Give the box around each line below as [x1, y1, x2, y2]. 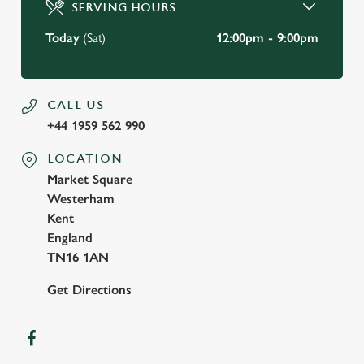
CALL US [47, 98, 105, 112]
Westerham [47, 191, 115, 206]
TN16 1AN [47, 249, 109, 265]
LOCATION [47, 152, 123, 166]
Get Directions [47, 282, 132, 297]
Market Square [47, 171, 132, 187]
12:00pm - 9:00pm [216, 30, 318, 45]
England [47, 230, 93, 245]
